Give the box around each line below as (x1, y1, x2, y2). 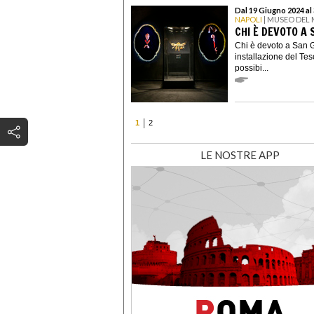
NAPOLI (235, 15, 262, 25)
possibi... (235, 62, 268, 73)
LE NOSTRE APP (200, 149, 280, 162)
